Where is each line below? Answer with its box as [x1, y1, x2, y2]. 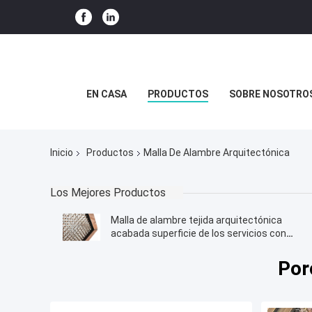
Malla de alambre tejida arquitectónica [111, 214, 282, 226]
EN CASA [86, 88, 127, 100]
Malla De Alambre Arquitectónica [143, 147, 290, 159]
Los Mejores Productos [50, 186, 166, 200]
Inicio [50, 147, 73, 159]
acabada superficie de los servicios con [111, 228, 286, 240]
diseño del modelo [111, 241, 192, 253]
